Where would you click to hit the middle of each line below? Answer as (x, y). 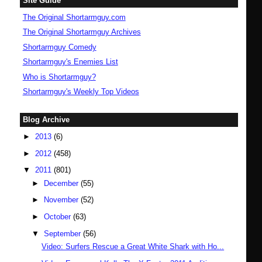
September (64, 233)
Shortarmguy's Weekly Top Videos (81, 92)
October (59, 217)
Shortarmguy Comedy (59, 47)
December (63, 183)
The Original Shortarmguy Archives (82, 32)
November (63, 200)
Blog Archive (46, 120)
